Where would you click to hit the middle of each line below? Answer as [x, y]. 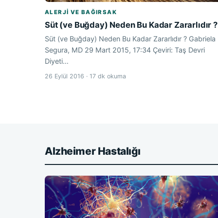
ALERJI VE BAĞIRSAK [81, 12]
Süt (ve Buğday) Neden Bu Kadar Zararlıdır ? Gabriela [130, 39]
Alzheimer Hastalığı [93, 151]
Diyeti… [57, 61]
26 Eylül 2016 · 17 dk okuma [85, 76]
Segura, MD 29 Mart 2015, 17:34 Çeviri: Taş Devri [125, 50]
